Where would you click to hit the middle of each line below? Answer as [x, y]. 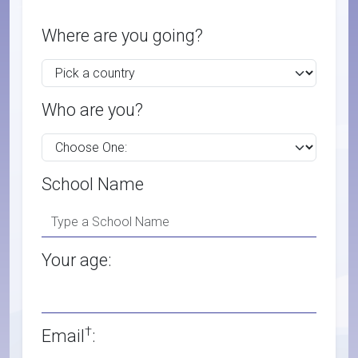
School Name [93, 184]
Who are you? [92, 110]
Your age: [76, 260]
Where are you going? [122, 36]
